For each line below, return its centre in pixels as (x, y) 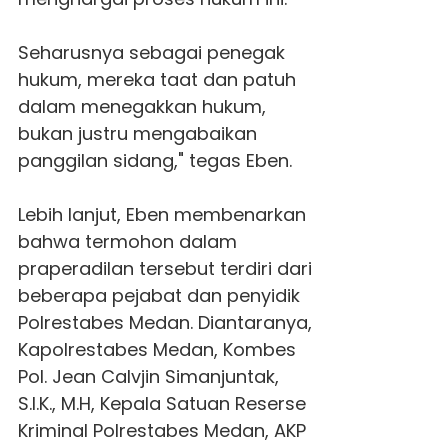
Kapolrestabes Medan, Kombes (156, 349)
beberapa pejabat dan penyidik (158, 295)
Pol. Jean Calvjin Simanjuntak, (148, 376)
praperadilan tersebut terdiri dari (164, 268)
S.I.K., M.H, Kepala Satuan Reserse (161, 403)
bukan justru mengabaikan (137, 133)
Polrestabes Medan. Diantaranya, (164, 322)
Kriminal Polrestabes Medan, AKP (161, 430)
